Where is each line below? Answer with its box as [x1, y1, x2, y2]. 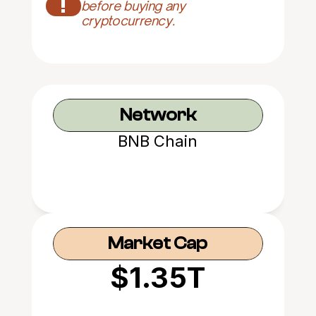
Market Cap [108, 233, 208, 253]
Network [119, 105, 196, 125]
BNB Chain [118, 132, 198, 150]
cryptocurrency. [80, 13, 175, 28]
